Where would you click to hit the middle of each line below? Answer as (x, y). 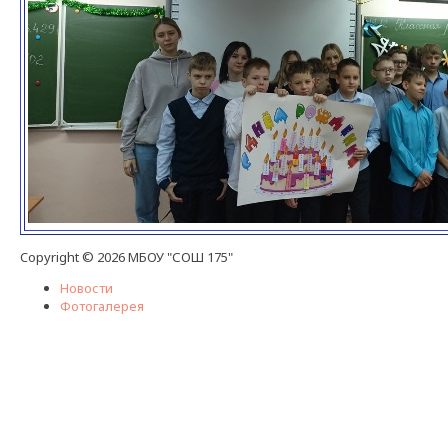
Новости (86, 287)
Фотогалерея (102, 305)
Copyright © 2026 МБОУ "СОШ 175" (126, 256)
